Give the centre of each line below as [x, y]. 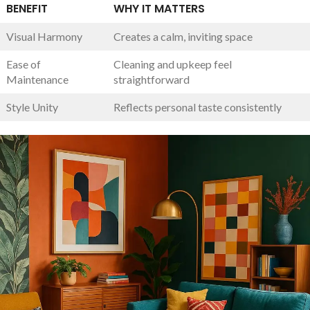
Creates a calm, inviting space [183, 36]
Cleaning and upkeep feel [173, 64]
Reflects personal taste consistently [198, 107]
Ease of [24, 64]
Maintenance [37, 79]
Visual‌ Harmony [44, 36]
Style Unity [32, 107]
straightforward [152, 79]
